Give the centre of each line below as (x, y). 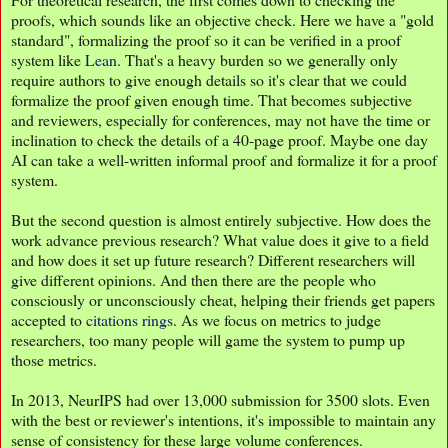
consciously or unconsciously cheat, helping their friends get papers (223, 299)
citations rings (129, 319)
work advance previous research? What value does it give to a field (220, 239)
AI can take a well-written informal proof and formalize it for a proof (224, 159)
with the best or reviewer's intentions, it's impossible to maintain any (223, 419)
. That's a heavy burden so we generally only (257, 59)
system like (48, 59)
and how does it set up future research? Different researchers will (213, 259)
